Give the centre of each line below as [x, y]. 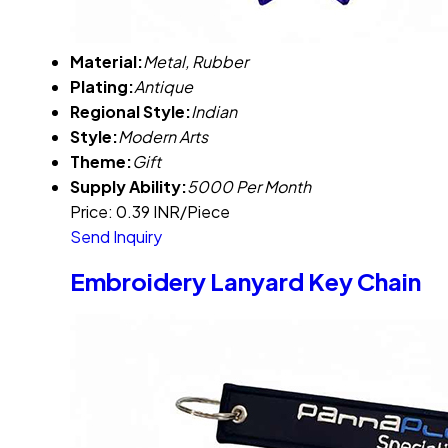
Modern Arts [163, 137]
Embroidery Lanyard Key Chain [245, 281]
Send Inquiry [116, 237]
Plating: [102, 87]
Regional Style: [130, 112]
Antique [163, 87]
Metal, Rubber [195, 62]
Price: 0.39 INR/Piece [150, 212]
